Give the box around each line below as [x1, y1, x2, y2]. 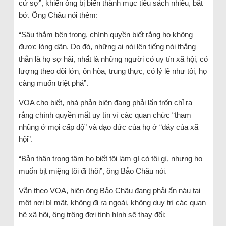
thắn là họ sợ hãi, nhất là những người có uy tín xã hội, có [18, 54, 208, 63]
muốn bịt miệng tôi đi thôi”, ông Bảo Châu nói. [18, 166, 167, 175]
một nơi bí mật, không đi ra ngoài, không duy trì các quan [18, 198, 206, 207]
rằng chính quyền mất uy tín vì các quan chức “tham [18, 110, 191, 119]
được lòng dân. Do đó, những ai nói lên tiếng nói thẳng [18, 42, 196, 51]
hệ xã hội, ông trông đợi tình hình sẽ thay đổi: [18, 210, 166, 219]
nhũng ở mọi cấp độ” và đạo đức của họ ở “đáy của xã [18, 122, 198, 131]
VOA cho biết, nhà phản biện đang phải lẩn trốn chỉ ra [18, 98, 192, 107]
